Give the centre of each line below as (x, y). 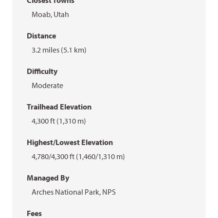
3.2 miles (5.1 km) (59, 50)
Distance (41, 36)
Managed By (48, 178)
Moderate (47, 85)
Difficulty (42, 71)
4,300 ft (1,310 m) (59, 121)
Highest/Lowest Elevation (70, 142)
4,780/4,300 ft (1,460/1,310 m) (78, 156)
